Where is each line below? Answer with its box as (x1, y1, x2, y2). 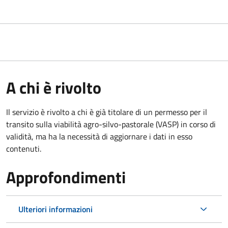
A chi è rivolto (6, 75, 101, 100)
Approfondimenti (6, 164, 126, 189)
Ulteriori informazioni (18, 203, 93, 215)
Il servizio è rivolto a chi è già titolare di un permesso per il (6, 105, 207, 118)
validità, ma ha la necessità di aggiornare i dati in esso (6, 130, 192, 142)
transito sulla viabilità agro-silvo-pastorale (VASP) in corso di (6, 118, 216, 130)
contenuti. (6, 142, 41, 155)
